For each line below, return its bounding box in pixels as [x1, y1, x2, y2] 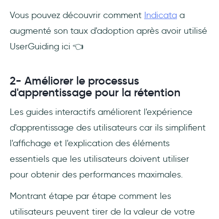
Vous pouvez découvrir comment [10, 10, 144, 21]
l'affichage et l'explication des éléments [10, 138, 170, 149]
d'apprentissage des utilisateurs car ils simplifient [10, 122, 206, 133]
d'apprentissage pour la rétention [10, 86, 180, 100]
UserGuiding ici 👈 [10, 41, 84, 52]
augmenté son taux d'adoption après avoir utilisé [10, 25, 207, 37]
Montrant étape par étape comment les [10, 191, 171, 202]
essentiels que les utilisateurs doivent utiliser [10, 153, 189, 165]
